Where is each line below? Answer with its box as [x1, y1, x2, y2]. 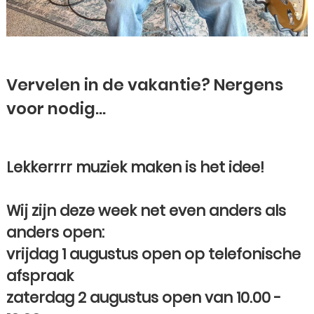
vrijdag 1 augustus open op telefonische [6, 244, 301, 264]
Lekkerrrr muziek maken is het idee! [6, 157, 264, 177]
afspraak [6, 266, 74, 286]
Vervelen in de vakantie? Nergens [6, 74, 283, 96]
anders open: [6, 222, 104, 243]
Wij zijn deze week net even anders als [6, 200, 286, 221]
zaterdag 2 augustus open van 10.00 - [6, 287, 281, 308]
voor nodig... [6, 97, 106, 120]
